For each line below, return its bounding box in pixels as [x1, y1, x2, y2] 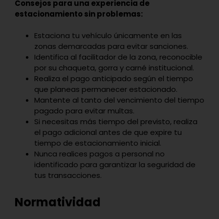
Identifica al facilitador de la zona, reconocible [34, 51, 202, 62]
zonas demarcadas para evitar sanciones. [34, 41, 188, 51]
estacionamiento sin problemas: [15, 8, 143, 19]
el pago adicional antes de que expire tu [34, 127, 182, 137]
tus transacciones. [34, 170, 102, 180]
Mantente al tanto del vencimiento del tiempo [34, 94, 204, 105]
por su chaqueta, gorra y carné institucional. [34, 62, 194, 73]
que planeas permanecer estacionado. [34, 84, 177, 94]
